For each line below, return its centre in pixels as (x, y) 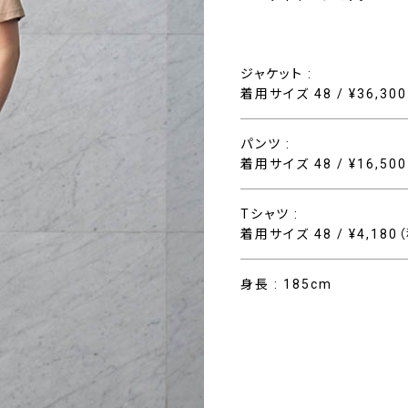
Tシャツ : (270, 214)
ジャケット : (276, 74)
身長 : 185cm (286, 284)
